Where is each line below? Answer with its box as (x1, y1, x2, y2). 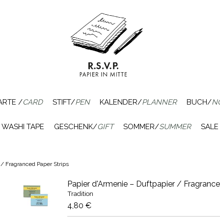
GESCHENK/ (54, 122, 97, 131)
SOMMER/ (123, 122, 159, 131)
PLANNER (141, 98, 177, 107)
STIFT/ (52, 98, 75, 107)
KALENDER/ (99, 98, 142, 107)
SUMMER (159, 122, 191, 131)
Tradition (67, 190, 93, 197)
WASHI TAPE (1, 122, 44, 131)
